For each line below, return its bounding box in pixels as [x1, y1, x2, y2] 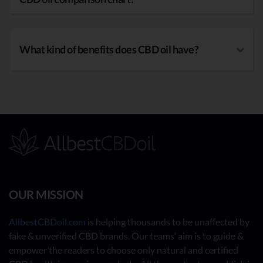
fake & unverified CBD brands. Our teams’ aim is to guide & [9, 230, 244, 242]
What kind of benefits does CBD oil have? [19, 43, 198, 56]
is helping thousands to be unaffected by [86, 216, 249, 228]
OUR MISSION [9, 187, 83, 202]
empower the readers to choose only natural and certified [9, 244, 238, 256]
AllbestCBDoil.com [9, 216, 86, 228]
